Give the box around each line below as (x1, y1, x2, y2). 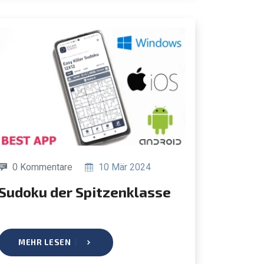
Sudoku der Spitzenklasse (6, 183, 171, 200)
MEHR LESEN (18, 237, 71, 247)
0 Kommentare (12, 161, 72, 173)
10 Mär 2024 (96, 161, 151, 173)
